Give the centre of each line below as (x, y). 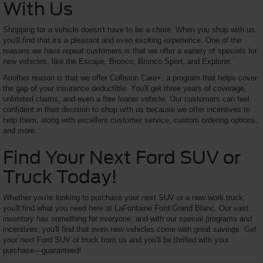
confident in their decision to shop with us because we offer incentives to (127, 109)
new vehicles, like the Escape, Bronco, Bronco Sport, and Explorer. (119, 61)
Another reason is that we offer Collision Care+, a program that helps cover (130, 77)
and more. (20, 130)
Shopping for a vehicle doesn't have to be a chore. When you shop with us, (130, 29)
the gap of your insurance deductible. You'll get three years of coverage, (125, 88)
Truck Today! (62, 176)
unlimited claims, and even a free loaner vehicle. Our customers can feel (126, 99)
